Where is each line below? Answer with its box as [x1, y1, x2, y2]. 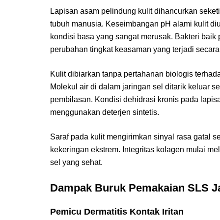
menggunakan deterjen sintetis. [50, 108, 159, 116]
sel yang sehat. [50, 158, 103, 166]
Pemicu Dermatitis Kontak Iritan [50, 206, 184, 217]
